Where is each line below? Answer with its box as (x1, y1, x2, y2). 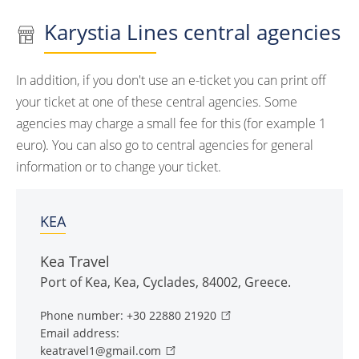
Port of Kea (40, 273, 107, 292)
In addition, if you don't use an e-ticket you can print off (16, 71, 326, 90)
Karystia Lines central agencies (44, 18, 341, 47)
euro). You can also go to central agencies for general (16, 136, 313, 155)
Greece (244, 273, 288, 292)
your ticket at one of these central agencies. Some (16, 93, 297, 111)
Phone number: (40, 308, 123, 324)
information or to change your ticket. (16, 158, 221, 176)
